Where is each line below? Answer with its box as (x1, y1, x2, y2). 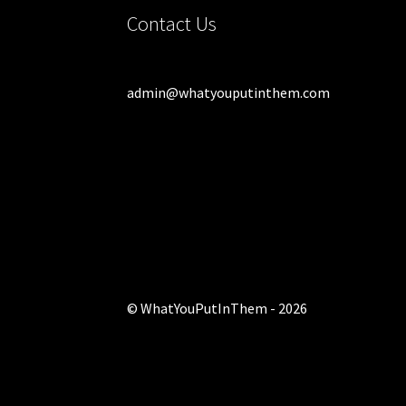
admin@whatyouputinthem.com (127, 82, 331, 101)
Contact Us (127, 10, 217, 36)
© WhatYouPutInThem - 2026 (127, 299, 308, 318)
